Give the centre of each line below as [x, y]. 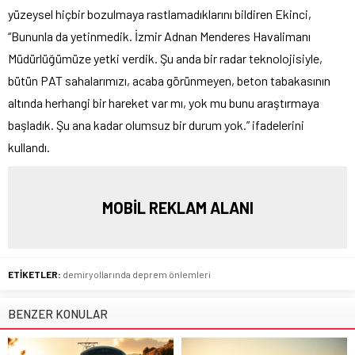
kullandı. [29, 147]
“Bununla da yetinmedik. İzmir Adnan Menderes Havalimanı [159, 36]
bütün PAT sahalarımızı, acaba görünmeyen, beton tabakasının [169, 80]
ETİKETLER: [34, 274]
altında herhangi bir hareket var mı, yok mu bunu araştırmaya [164, 102]
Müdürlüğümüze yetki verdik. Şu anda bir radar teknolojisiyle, [165, 58]
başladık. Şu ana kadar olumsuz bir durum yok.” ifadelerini [156, 124]
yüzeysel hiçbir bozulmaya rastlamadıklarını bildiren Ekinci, [160, 13]
